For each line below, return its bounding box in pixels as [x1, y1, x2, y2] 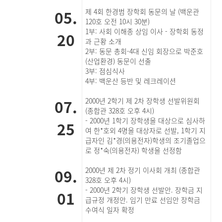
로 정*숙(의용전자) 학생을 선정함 [85, 145, 182, 155]
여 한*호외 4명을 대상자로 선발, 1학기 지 [85, 125, 206, 135]
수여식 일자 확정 [85, 205, 135, 215]
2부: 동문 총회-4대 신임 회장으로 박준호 [85, 46, 204, 56]
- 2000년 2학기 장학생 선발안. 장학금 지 [85, 185, 203, 195]
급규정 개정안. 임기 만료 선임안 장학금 [85, 195, 201, 205]
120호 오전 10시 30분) [85, 16, 150, 26]
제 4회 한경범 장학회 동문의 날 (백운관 [85, 6, 200, 16]
